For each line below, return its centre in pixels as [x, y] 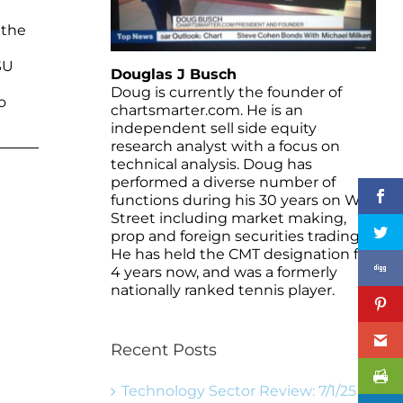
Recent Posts [163, 349]
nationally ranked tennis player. [222, 290]
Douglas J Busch [173, 74]
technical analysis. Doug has [211, 164]
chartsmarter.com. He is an [206, 110]
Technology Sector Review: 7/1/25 [238, 390]
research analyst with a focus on [225, 146]
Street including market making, [228, 218]
